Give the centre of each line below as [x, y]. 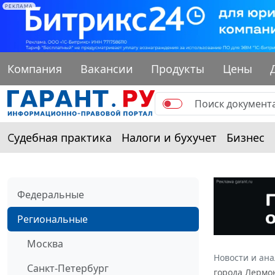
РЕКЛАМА [19, 6]
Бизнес [246, 137]
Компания [35, 68]
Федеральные [51, 194]
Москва [45, 243]
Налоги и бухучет [169, 137]
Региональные [52, 219]
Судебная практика [60, 137]
